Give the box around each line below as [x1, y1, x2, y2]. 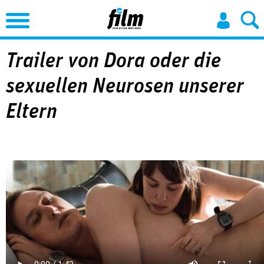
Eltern [6, 101, 57, 122]
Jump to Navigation [97, 5, 179, 15]
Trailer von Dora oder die [6, 50, 221, 71]
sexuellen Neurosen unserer [6, 75, 244, 97]
